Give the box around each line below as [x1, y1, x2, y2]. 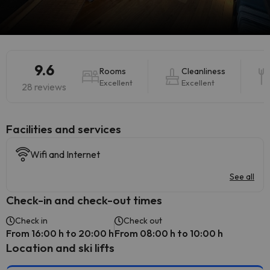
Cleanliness [181, 66, 225, 77]
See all [230, 171, 254, 182]
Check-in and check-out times [6, 193, 162, 207]
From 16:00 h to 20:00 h [6, 227, 114, 239]
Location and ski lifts [6, 240, 115, 255]
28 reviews [22, 81, 66, 93]
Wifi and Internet [30, 148, 100, 160]
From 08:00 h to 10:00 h [115, 227, 223, 239]
